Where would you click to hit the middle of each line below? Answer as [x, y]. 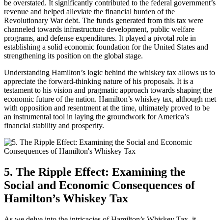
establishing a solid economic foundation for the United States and [106, 47]
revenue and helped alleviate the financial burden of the [89, 12]
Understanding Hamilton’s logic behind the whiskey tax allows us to [110, 73]
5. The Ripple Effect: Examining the [95, 172]
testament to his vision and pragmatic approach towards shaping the [108, 90]
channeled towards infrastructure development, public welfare [99, 29]
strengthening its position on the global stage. [73, 56]
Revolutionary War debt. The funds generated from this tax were [104, 21]
